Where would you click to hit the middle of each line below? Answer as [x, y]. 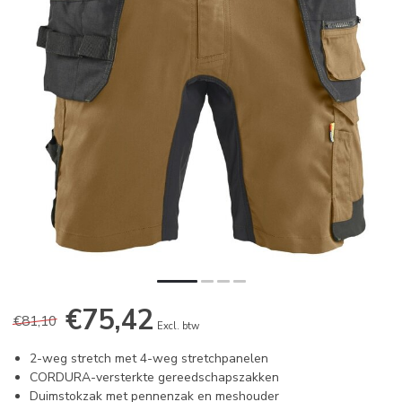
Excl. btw [178, 327]
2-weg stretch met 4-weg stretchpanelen [149, 359]
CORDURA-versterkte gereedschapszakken [154, 378]
